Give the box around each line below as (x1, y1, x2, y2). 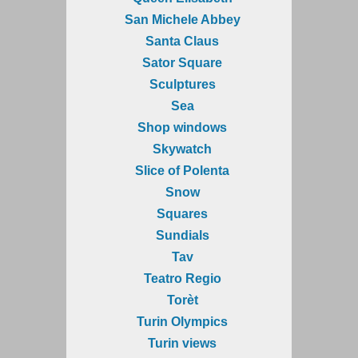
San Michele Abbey (124, 12, 241, 26)
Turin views (148, 336, 217, 350)
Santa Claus (145, 34, 219, 48)
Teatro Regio (143, 271, 221, 285)
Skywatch (153, 141, 212, 156)
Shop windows (137, 120, 227, 134)
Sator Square (142, 55, 222, 70)
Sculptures (149, 77, 216, 91)
